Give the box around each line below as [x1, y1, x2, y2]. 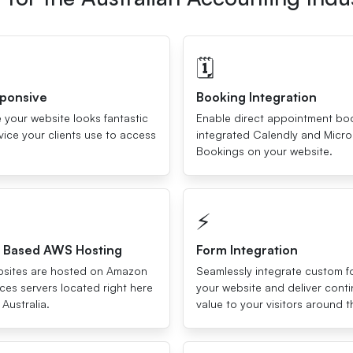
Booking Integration [196, 89, 317, 105]
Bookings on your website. [196, 144, 333, 158]
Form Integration [196, 242, 298, 258]
